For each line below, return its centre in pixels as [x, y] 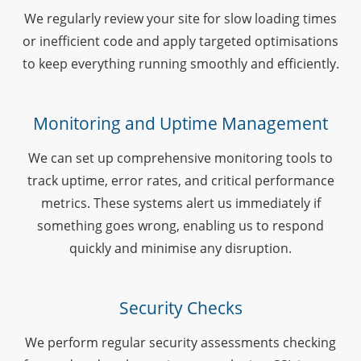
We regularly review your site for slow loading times [180, 18]
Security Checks [180, 307]
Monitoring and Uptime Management [180, 123]
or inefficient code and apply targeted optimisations [180, 41]
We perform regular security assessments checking [180, 342]
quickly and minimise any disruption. [180, 248]
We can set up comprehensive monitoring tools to [180, 158]
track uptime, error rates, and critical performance [180, 180]
